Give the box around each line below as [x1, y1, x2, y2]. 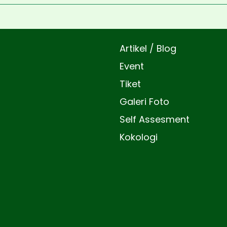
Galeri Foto [120, 95, 169, 108]
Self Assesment [120, 113, 190, 126]
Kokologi [120, 131, 158, 143]
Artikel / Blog [120, 42, 176, 55]
